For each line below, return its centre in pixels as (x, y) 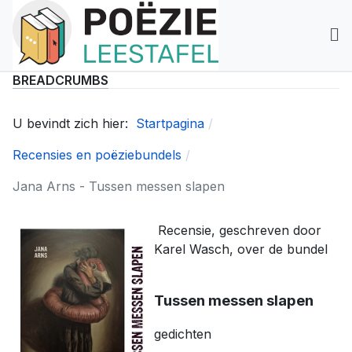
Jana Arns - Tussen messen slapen (119, 186)
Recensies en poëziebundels (99, 155)
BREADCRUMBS (60, 80)
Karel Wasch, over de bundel (241, 249)
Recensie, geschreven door (238, 230)
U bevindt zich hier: (74, 123)
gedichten (183, 334)
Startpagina (170, 123)
